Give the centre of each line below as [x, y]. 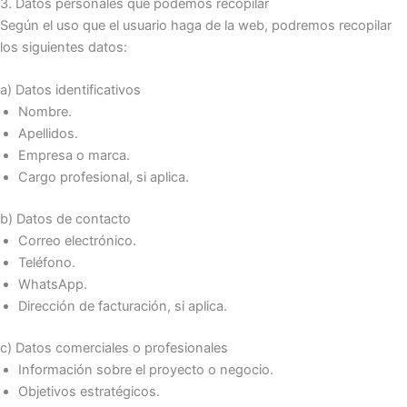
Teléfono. [47, 263]
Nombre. [45, 112]
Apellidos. [48, 134]
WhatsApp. [53, 285]
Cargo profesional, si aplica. [104, 178]
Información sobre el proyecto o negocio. [146, 370]
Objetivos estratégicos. [89, 392]
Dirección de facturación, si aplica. [123, 307]
